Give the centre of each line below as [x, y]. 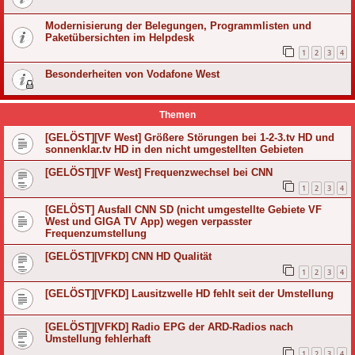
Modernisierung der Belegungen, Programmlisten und [178, 25]
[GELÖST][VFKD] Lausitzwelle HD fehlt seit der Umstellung [189, 293]
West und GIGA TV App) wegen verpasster [149, 221]
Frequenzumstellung [96, 233]
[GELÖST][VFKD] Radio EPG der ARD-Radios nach [169, 326]
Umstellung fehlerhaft [98, 338]
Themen [177, 115]
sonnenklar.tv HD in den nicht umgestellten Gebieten [174, 150]
